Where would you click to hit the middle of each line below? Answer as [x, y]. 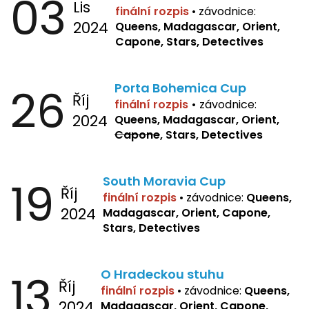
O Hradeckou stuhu [162, 274]
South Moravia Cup [164, 181]
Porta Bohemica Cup [180, 88]
